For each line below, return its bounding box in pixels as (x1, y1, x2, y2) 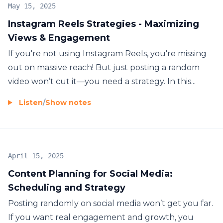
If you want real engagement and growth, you (8, 212, 194, 222)
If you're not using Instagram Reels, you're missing (8, 48, 207, 58)
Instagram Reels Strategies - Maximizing (8, 18, 199, 29)
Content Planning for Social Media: (8, 168, 173, 179)
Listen (19, 98, 43, 107)
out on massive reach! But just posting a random (8, 62, 200, 72)
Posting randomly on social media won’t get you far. (8, 198, 213, 208)
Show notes (45, 98, 91, 107)
